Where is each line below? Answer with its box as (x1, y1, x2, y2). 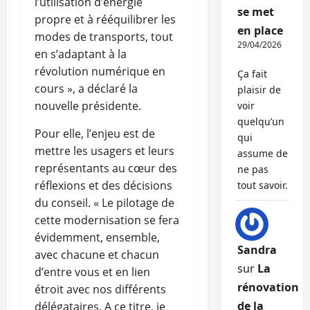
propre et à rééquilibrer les (35, 12, 176, 28)
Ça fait (237, 67, 267, 81)
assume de (237, 147, 288, 161)
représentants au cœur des (35, 161, 177, 176)
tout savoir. (237, 179, 288, 192)
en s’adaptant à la (35, 46, 127, 62)
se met (237, 4, 274, 20)
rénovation (237, 280, 299, 295)
